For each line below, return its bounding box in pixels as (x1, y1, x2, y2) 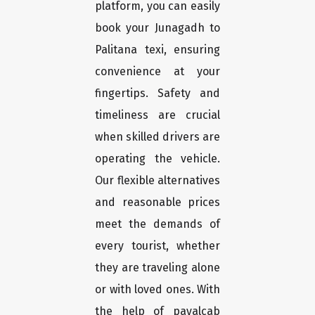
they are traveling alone (95, 261, 220, 275)
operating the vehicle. (95, 152, 220, 166)
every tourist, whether (95, 239, 220, 253)
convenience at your (95, 65, 220, 79)
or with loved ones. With (95, 283, 220, 297)
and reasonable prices (95, 195, 220, 210)
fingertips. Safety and (95, 86, 220, 101)
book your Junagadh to (95, 21, 220, 35)
